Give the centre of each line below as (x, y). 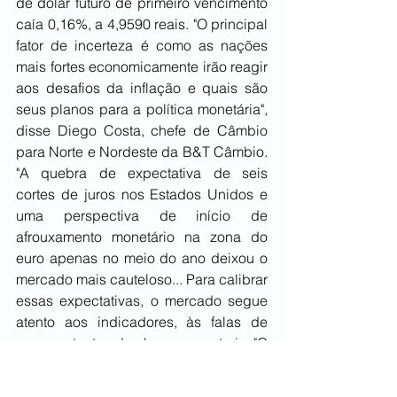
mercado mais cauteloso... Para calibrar (142, 280)
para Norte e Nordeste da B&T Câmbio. (142, 152)
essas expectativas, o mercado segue (142, 301)
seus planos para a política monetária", (142, 109)
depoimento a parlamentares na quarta (142, 386)
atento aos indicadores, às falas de (142, 322)
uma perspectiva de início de (142, 216)
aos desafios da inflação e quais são (142, 88)
